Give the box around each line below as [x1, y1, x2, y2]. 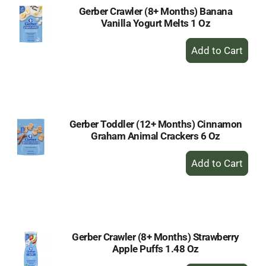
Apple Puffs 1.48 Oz [112, 243, 199, 255]
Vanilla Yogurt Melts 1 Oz [100, 17, 211, 29]
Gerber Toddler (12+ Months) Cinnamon [69, 118, 242, 130]
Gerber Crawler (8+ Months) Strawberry [72, 231, 239, 243]
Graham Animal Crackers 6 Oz [91, 130, 220, 142]
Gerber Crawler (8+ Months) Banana [78, 5, 233, 17]
